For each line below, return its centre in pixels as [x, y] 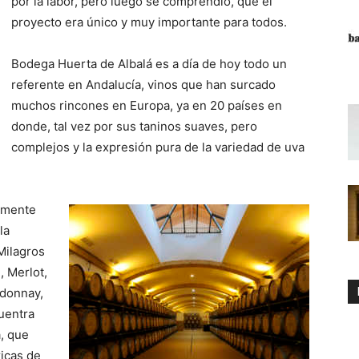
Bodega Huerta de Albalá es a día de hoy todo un [149, 64]
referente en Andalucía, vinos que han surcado [143, 85]
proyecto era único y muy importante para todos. [149, 22]
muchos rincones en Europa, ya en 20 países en [147, 105]
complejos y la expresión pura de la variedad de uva [158, 147]
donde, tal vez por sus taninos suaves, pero [134, 126]
